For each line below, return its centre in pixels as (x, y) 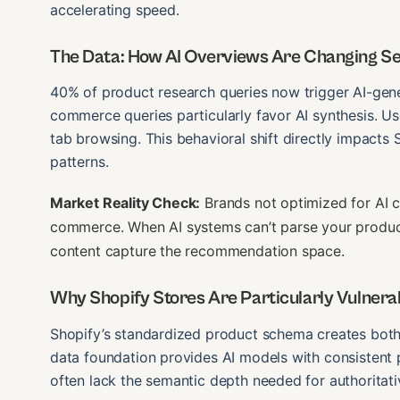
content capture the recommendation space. (197, 251)
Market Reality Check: (125, 203)
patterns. (79, 162)
